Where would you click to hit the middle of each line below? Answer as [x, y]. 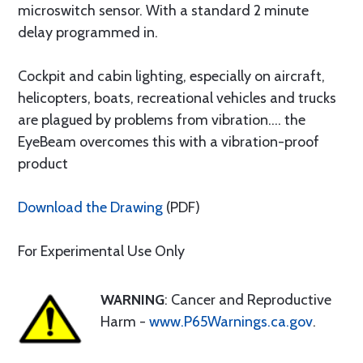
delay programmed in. [88, 32]
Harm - [125, 322]
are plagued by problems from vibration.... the [162, 120]
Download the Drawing [90, 207]
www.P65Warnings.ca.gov [231, 322]
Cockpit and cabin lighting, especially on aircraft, [171, 76]
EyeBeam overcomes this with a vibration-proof [169, 142]
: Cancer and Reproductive [248, 300]
